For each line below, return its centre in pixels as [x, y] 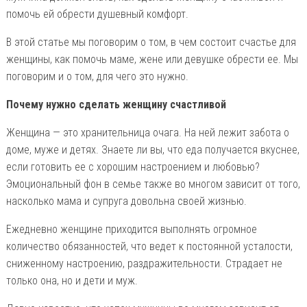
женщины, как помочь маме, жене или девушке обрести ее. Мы [152, 59]
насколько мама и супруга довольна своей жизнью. [126, 201]
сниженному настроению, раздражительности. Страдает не [144, 263]
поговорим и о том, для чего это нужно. [97, 76]
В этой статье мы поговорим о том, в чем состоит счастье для [151, 42]
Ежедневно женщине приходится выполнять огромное [131, 229]
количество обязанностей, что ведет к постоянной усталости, [149, 246]
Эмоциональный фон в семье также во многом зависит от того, [153, 184]
